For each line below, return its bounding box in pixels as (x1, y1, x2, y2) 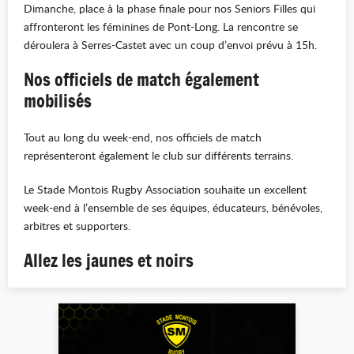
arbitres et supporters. (24, 218, 130, 233)
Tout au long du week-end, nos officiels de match (24, 130, 262, 145)
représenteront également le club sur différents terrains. (24, 148, 293, 163)
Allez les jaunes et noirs (24, 248, 198, 273)
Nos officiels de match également (24, 67, 259, 92)
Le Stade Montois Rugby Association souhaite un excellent (24, 182, 307, 197)
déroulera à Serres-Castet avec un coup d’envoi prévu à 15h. (24, 37, 317, 52)
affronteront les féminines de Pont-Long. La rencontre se (24, 19, 298, 34)
